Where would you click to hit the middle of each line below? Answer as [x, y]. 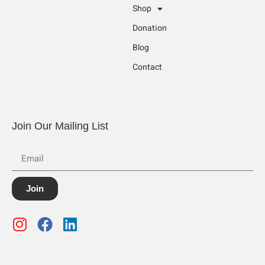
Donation [150, 28]
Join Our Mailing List [60, 126]
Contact [147, 67]
